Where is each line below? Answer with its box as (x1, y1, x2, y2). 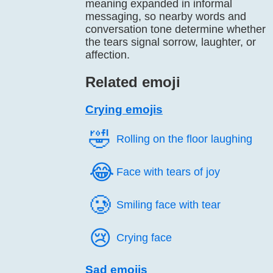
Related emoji (85, 74, 180, 90)
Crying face (116, 232, 172, 244)
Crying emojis (85, 103, 163, 116)
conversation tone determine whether (85, 23, 266, 35)
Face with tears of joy (116, 166, 220, 178)
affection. (85, 49, 130, 61)
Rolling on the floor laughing (116, 133, 252, 145)
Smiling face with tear (116, 199, 221, 211)
